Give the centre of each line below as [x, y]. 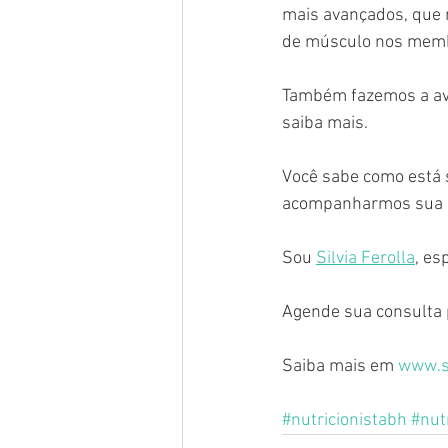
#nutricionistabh [344, 420]
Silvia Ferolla [365, 258]
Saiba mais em [340, 366]
